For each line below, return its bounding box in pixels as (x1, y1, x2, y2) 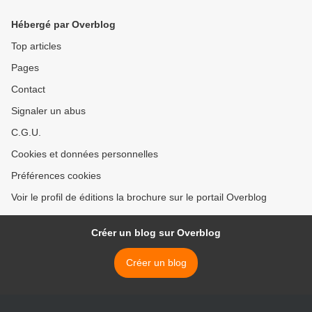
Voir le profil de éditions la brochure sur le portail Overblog (11, 192, 267, 203)
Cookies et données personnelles (11, 148, 158, 160)
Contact (11, 84, 45, 95)
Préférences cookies (11, 170, 101, 182)
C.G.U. (11, 127, 41, 139)
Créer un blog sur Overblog (91, 227, 221, 239)
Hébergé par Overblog (11, 19, 116, 31)
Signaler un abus (11, 105, 86, 117)
